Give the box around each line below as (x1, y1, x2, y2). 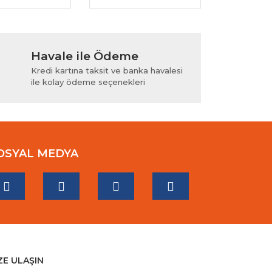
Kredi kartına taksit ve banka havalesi (30, 66, 183, 76)
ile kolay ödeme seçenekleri (30, 77, 145, 87)
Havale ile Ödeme (30, 49, 138, 64)
